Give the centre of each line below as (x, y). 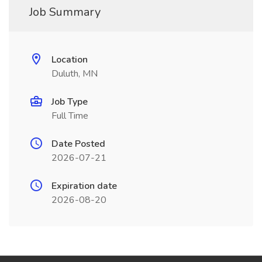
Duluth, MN (75, 74)
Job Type (70, 102)
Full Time (70, 116)
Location (70, 60)
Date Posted (78, 144)
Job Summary (65, 12)
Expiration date (84, 186)
